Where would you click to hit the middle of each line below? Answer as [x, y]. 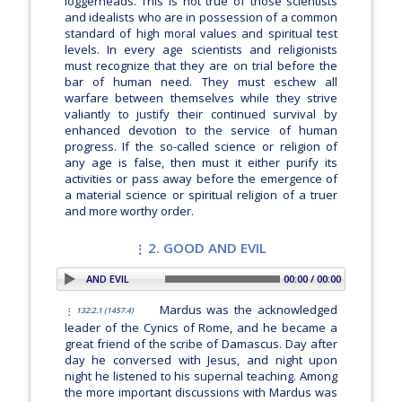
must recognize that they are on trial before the [201, 66]
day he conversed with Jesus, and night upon [201, 359]
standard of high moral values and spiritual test [201, 34]
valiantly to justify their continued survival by [201, 114]
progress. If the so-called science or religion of [201, 147]
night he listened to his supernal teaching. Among [201, 376]
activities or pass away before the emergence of [201, 179]
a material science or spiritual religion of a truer [201, 195]
